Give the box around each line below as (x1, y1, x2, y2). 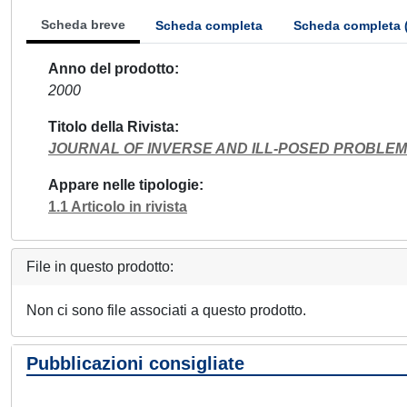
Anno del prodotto (48, 61, 174, 76)
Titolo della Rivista (48, 119, 174, 134)
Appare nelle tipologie (48, 177, 199, 193)
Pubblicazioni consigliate (26, 353, 244, 373)
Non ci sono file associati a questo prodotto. (26, 303, 306, 318)
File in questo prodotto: (26, 259, 174, 274)
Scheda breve (41, 17, 125, 32)
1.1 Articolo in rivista (48, 199, 187, 214)
